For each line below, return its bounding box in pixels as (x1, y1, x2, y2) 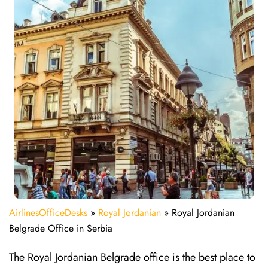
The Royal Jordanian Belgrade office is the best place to (9, 249, 255, 265)
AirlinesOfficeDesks (9, 206, 87, 220)
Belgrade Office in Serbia (9, 221, 112, 235)
